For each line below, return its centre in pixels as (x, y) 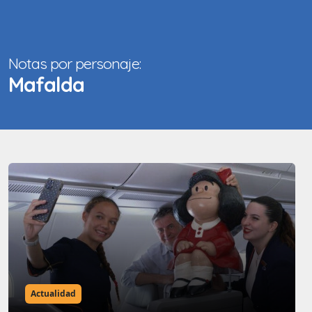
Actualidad (53, 294)
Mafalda (46, 85)
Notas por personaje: (75, 63)
